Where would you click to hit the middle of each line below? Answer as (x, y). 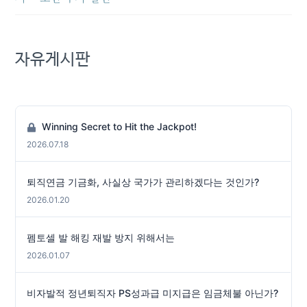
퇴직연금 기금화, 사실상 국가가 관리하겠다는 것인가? (143, 182)
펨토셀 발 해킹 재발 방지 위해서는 (101, 237)
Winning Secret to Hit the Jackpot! (118, 126)
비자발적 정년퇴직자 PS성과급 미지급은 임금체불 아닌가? (153, 293)
